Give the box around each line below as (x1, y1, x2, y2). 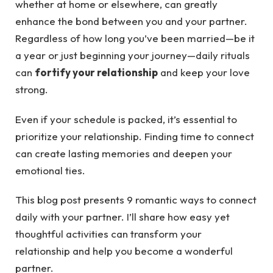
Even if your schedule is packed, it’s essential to (15, 112, 237, 126)
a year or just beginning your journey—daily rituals (15, 49, 250, 62)
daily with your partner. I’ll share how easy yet (15, 210, 230, 224)
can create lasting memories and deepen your (15, 146, 232, 160)
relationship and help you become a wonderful (15, 244, 233, 258)
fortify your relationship (35, 66, 158, 79)
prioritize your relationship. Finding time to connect (15, 129, 254, 143)
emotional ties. (15, 163, 85, 177)
